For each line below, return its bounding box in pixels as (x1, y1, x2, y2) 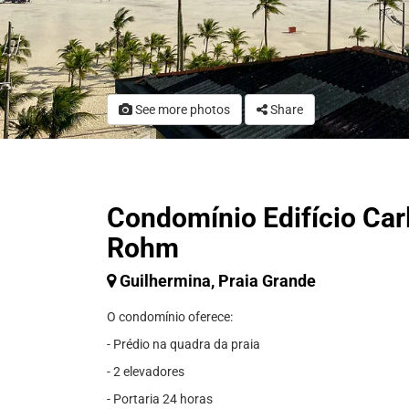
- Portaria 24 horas (107, 392, 213, 406)
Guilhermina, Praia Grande (120, 271, 316, 290)
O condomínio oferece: (107, 309, 233, 324)
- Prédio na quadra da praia (107, 337, 260, 351)
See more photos (132, 102, 230, 117)
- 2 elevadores (107, 364, 184, 379)
